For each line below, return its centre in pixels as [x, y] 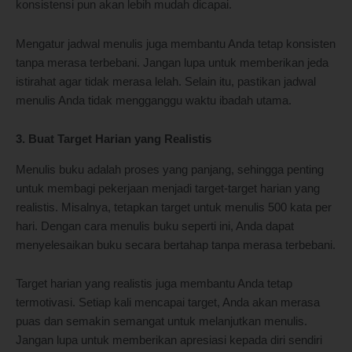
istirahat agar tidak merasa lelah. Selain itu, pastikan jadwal [166, 81]
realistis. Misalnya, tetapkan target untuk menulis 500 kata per [174, 207]
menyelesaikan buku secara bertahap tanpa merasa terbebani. [176, 245]
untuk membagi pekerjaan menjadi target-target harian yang [168, 188]
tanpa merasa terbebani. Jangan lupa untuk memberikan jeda [172, 62]
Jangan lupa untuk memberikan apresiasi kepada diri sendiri [169, 341]
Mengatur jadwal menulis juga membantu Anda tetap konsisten [176, 44]
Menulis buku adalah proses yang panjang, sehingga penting [170, 169]
